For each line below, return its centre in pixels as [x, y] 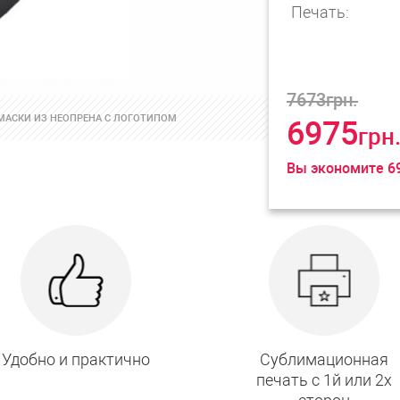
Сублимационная [324, 360]
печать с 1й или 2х [324, 380]
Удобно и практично [76, 360]
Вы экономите [335, 168]
